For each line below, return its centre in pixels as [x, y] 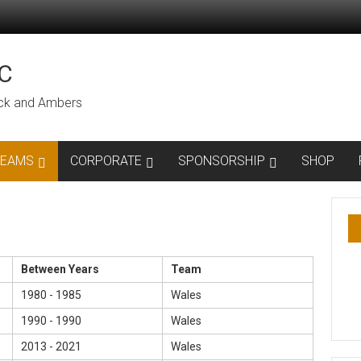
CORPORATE [106, 161]
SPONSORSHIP [222, 161]
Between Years [60, 269]
